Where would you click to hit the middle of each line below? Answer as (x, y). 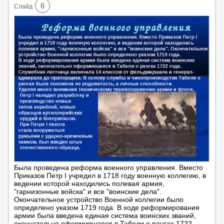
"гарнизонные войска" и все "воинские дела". (87, 191)
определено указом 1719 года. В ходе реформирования (106, 207)
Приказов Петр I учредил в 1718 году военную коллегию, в (110, 175)
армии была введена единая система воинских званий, (105, 215)
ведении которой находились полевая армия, (89, 183)
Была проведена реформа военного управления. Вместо (108, 167)
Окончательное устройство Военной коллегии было (98, 199)
